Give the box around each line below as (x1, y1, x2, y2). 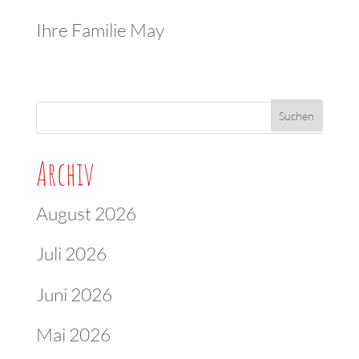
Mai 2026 (35, 323, 111, 345)
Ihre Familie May (35, 18, 164, 41)
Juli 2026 (35, 242, 107, 264)
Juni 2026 (35, 282, 112, 305)
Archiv (35, 152, 95, 194)
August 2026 (35, 201, 136, 224)
